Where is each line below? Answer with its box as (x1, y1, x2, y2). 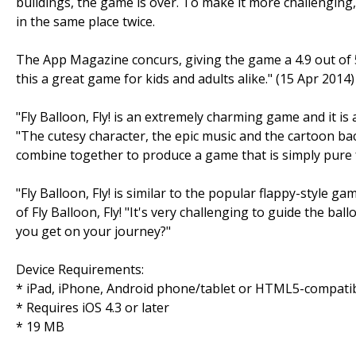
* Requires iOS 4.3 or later (16, 298, 169, 316)
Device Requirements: (16, 260, 144, 278)
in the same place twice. (16, 12, 155, 30)
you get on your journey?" (16, 222, 171, 240)
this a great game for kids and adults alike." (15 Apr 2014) (16, 69, 354, 87)
